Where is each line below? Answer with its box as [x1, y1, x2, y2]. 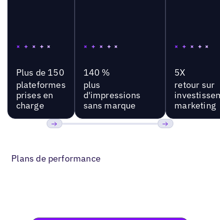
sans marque [83, 99, 136, 111]
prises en [16, 89, 54, 101]
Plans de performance [11, 153, 101, 165]
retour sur [174, 79, 215, 90]
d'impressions [83, 89, 140, 101]
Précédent [46, 132, 86, 144]
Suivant [157, 132, 187, 144]
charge [16, 99, 44, 111]
